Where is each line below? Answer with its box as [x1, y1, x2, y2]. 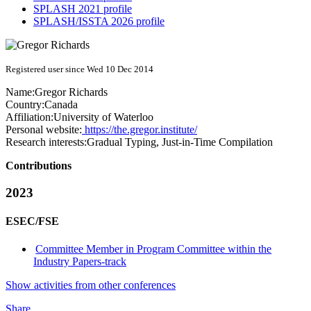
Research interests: [6, 136, 87, 149]
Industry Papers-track [33, 255, 126, 267]
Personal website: [6, 124, 82, 136]
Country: [6, 99, 44, 111]
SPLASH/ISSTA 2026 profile [33, 15, 165, 28]
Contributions [6, 160, 72, 172]
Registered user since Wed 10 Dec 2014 [6, 64, 153, 75]
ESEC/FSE [6, 215, 59, 228]
